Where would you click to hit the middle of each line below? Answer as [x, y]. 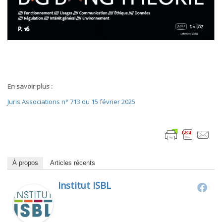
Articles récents [73, 163]
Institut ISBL [84, 186]
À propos [25, 163]
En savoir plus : [30, 86]
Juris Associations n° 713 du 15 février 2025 [71, 102]
